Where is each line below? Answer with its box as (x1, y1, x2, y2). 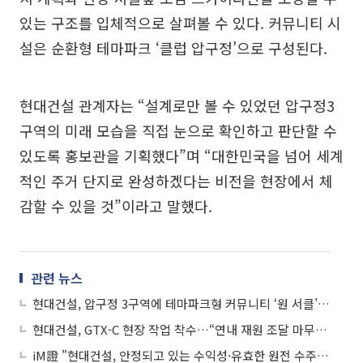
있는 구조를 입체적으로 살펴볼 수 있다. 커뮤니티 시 (19, 12, 341, 33)
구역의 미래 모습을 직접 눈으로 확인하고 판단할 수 (19, 120, 337, 141)
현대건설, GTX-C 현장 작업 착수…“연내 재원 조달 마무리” (315, 321, 327, 338)
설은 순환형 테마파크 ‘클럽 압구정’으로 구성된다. (19, 37, 327, 58)
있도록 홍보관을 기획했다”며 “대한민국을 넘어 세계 (19, 145, 344, 166)
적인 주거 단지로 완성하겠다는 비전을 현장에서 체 (19, 170, 333, 191)
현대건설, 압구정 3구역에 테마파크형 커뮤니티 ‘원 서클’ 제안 (318, 295, 330, 312)
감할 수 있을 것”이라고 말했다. (19, 195, 212, 216)
